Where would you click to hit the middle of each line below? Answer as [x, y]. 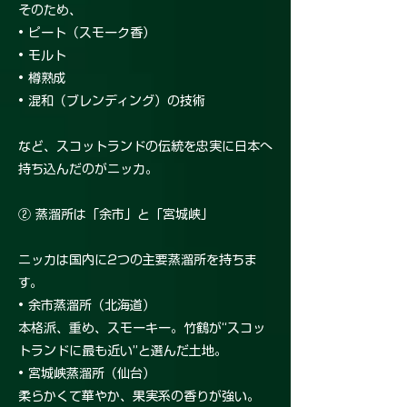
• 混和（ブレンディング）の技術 [112, 101]
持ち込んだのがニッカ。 [88, 169]
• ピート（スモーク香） [87, 33]
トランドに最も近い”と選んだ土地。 [123, 351]
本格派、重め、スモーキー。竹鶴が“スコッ [142, 328]
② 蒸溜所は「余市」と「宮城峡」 [116, 215]
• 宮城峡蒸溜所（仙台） [87, 374]
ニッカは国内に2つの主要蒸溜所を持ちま [138, 260]
